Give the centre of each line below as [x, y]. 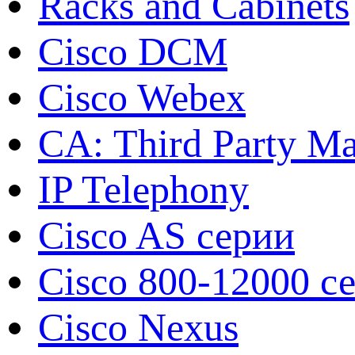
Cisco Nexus [138, 327]
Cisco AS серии [166, 235]
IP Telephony [143, 189]
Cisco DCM [133, 51]
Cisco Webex [142, 97]
